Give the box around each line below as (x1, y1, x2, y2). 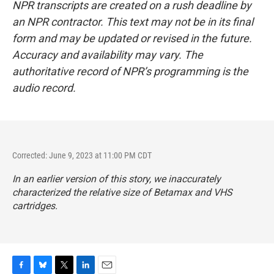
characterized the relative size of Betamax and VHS (12, 187, 232, 198)
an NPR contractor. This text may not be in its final (12, 15, 253, 28)
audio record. (12, 81, 76, 94)
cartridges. (12, 200, 57, 212)
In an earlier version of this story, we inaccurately (12, 173, 221, 185)
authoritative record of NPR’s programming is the (12, 65, 248, 78)
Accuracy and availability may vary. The (12, 48, 203, 61)
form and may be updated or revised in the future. (12, 32, 252, 45)
